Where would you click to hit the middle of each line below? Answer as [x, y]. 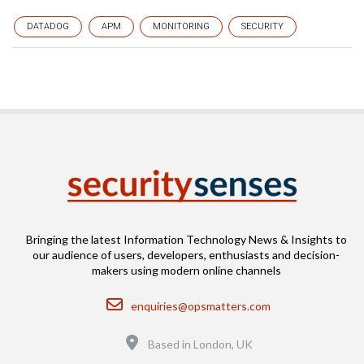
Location [161, 337]
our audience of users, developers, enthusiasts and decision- [186, 255]
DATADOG [48, 26]
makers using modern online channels [186, 270]
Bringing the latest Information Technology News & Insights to [186, 239]
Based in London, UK [200, 344]
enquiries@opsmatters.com [200, 306]
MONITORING [181, 26]
